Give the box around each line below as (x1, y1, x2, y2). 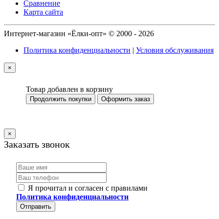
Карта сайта (23, 7, 63, 16)
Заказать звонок (4, 138, 70, 150)
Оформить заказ (101, 95, 150, 103)
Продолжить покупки (30, 95, 91, 103)
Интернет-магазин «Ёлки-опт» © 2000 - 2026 (4, 29, 154, 38)
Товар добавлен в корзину (26, 85, 113, 93)
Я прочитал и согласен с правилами (28, 183, 148, 192)
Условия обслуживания (136, 45, 214, 54)
